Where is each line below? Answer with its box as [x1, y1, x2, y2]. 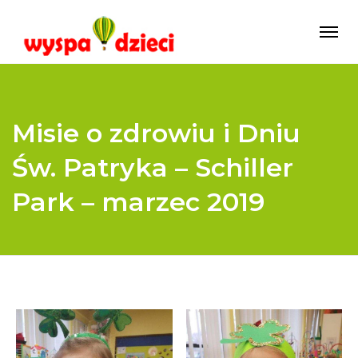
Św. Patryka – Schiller [12, 152, 293, 183]
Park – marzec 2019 [12, 186, 265, 217]
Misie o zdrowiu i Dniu [12, 117, 300, 149]
